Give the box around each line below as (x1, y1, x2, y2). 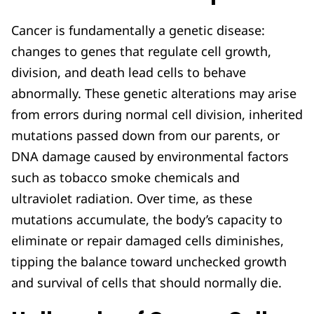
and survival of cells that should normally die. (11, 274, 285, 292)
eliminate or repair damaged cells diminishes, (11, 232, 284, 250)
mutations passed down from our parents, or (11, 127, 280, 144)
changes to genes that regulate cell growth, (11, 43, 271, 60)
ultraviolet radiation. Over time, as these (11, 190, 252, 207)
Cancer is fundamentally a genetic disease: (11, 22, 265, 39)
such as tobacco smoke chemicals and (11, 169, 240, 186)
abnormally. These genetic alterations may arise (11, 85, 296, 102)
